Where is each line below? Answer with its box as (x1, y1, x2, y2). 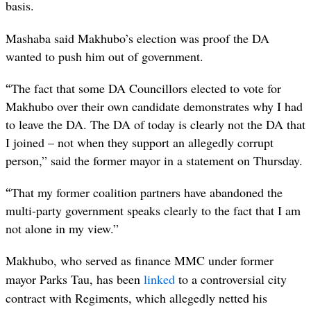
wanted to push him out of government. (6, 47, 203, 65)
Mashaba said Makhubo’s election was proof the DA (6, 29, 269, 47)
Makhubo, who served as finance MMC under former (6, 252, 274, 269)
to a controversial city (175, 271, 287, 288)
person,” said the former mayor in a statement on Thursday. (6, 151, 303, 169)
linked (144, 271, 175, 288)
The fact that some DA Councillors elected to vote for (11, 79, 281, 96)
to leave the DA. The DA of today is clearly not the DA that (6, 115, 305, 133)
